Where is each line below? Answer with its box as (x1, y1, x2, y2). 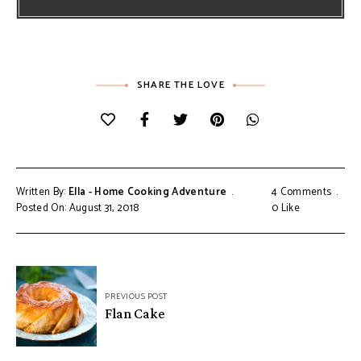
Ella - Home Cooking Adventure (68, 183, 227, 201)
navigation (15, 292, 110, 314)
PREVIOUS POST (105, 289, 168, 303)
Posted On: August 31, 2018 (16, 199, 139, 217)
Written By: (16, 183, 68, 201)
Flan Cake (105, 305, 164, 322)
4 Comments (272, 183, 332, 201)
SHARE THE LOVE (137, 77, 225, 93)
